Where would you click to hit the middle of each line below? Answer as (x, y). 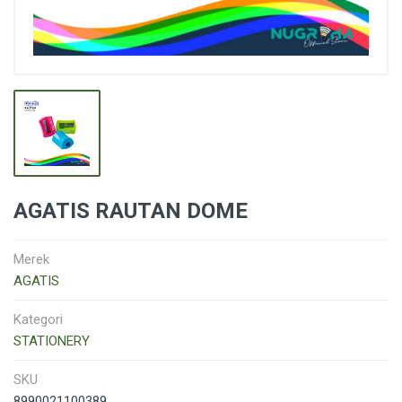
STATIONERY (52, 341)
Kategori (38, 319)
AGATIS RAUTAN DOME (131, 211)
